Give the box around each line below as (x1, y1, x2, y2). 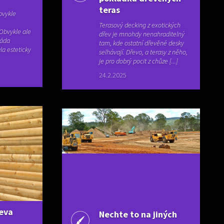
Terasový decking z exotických (99, 20, 181, 29)
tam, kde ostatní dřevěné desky (99, 38, 184, 47)
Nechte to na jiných (99, 208, 177, 220)
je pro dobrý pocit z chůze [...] (99, 56, 178, 65)
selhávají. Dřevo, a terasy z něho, (99, 47, 188, 56)
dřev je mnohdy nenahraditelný (99, 29, 185, 38)
